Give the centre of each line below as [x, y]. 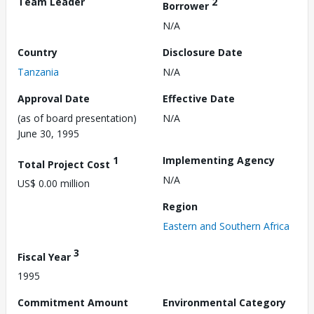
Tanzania [38, 71]
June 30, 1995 [48, 133]
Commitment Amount [73, 303]
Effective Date [199, 98]
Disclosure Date [203, 52]
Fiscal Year [46, 257]
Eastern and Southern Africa [226, 226]
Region [180, 206]
